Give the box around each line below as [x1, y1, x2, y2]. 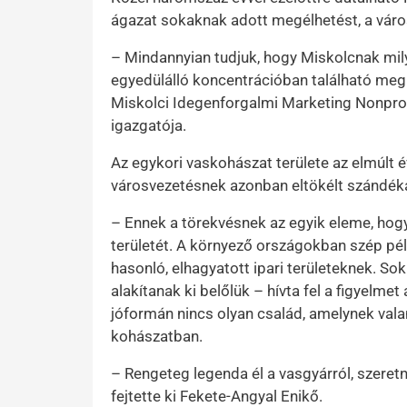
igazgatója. [111, 116, 186, 134]
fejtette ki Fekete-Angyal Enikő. [111, 387, 323, 405]
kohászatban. [111, 327, 203, 345]
